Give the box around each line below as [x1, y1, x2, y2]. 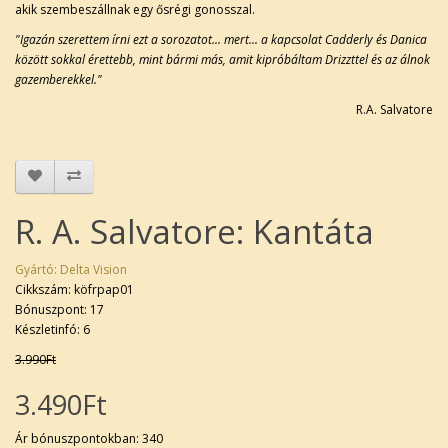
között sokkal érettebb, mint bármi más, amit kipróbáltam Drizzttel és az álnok [15, 50, 430, 68]
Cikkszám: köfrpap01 [15, 280, 134, 298]
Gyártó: [15, 260, 60, 278]
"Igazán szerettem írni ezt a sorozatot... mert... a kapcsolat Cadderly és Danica [15, 30, 427, 48]
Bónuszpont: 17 [15, 300, 104, 318]
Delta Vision [60, 260, 127, 278]
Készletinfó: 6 [15, 320, 90, 338]
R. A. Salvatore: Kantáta [15, 208, 374, 254]
